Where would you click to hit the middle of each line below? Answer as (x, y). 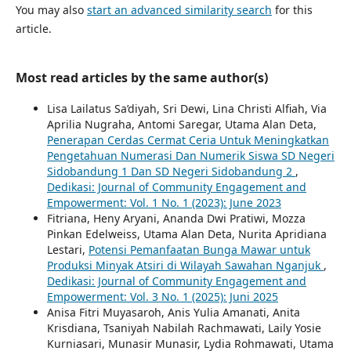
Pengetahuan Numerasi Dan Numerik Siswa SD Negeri (190, 156)
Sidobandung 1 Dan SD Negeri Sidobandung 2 (171, 172)
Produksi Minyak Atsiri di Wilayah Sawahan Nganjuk (185, 266)
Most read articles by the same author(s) (141, 78)
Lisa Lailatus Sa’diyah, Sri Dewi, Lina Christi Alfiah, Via (186, 109)
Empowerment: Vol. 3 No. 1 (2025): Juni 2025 (162, 297)
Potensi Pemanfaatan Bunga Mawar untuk (199, 250)
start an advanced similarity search (179, 10)
